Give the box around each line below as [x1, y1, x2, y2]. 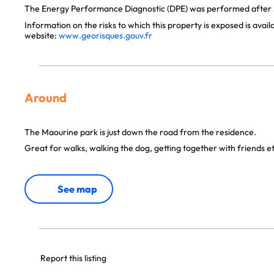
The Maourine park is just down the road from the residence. [24, 127, 256, 138]
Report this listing [40, 253, 106, 264]
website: [24, 30, 59, 41]
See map [57, 183, 97, 195]
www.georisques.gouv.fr [59, 30, 152, 41]
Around [24, 90, 67, 105]
